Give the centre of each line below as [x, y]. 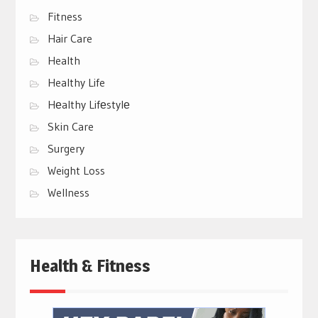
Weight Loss [76, 171]
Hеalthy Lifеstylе [88, 105]
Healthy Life [76, 83]
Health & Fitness [90, 266]
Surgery [66, 149]
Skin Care [70, 127]
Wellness [68, 193]
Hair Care [70, 39]
